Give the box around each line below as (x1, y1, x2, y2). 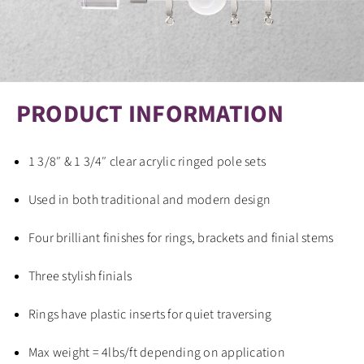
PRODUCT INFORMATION (15, 96, 284, 132)
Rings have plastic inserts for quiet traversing (28, 305, 272, 323)
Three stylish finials (28, 266, 132, 285)
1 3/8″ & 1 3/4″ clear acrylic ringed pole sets (28, 152, 266, 171)
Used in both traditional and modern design (28, 190, 271, 209)
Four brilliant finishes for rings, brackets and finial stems (28, 228, 334, 247)
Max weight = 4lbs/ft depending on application (28, 343, 285, 362)
